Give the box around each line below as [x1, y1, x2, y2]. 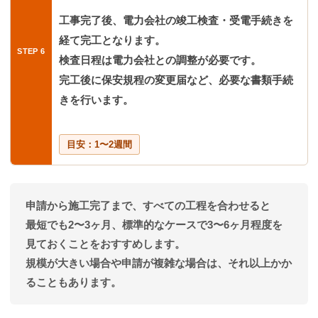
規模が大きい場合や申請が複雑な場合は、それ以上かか [26, 257, 292, 270]
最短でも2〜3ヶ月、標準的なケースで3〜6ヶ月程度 [26, 219, 272, 231]
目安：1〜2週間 [67, 138, 132, 150]
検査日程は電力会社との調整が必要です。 [59, 53, 261, 66]
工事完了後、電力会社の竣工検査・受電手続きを [59, 13, 293, 26]
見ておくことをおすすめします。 [26, 238, 185, 251]
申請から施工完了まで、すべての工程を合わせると [26, 199, 270, 212]
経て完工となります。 [59, 33, 165, 46]
